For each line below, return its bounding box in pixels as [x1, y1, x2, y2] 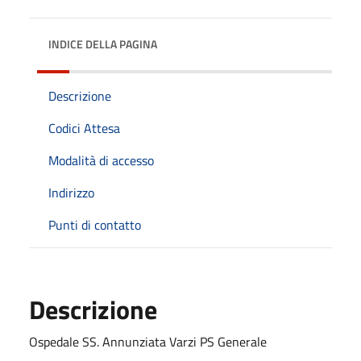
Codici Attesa [48, 118, 120, 138]
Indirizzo [48, 182, 94, 202]
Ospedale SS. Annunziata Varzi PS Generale [29, 331, 267, 351]
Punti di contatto [48, 214, 141, 234]
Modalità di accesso [48, 150, 154, 170]
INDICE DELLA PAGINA [48, 35, 157, 52]
